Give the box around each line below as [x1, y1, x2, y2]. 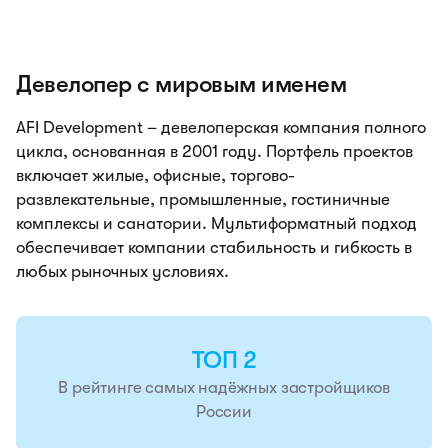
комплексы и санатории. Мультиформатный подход [16, 214, 417, 233]
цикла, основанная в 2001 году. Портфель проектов [16, 142, 413, 161]
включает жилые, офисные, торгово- [16, 166, 295, 185]
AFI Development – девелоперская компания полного [16, 118, 426, 137]
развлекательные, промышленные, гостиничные [16, 190, 390, 209]
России [196, 401, 252, 421]
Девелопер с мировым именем [16, 70, 347, 98]
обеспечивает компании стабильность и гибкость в [16, 238, 412, 257]
